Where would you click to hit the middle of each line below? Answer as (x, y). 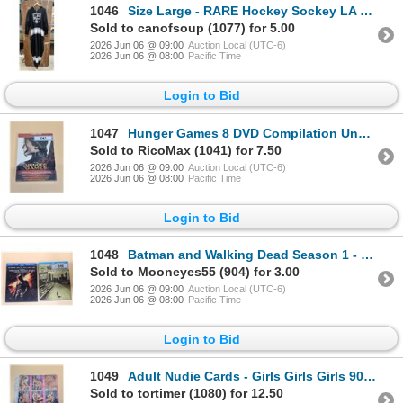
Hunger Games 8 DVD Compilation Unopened (243, 133)
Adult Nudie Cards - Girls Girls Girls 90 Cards (246, 376)
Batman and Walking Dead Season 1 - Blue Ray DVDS (244, 255)
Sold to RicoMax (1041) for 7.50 (186, 150)
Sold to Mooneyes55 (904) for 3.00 (195, 272)
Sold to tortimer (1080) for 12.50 (187, 394)
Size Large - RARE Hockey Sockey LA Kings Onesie (244, 11)
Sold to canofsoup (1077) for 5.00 (193, 28)
